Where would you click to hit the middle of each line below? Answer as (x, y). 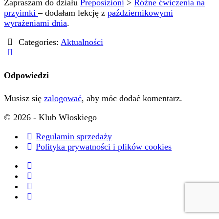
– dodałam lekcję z (73, 13)
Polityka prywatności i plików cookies (104, 146)
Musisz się (24, 98)
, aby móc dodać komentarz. (132, 98)
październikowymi (140, 13)
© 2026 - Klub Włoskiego (50, 117)
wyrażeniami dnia (35, 23)
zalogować (63, 98)
